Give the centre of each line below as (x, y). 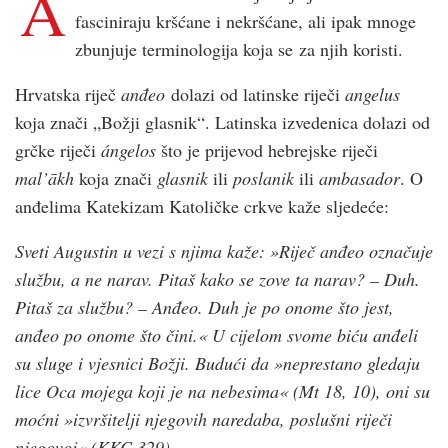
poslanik (263, 177)
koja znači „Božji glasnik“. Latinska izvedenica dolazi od (222, 121)
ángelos (131, 149)
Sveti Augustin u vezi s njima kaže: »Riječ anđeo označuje (224, 250)
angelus (370, 93)
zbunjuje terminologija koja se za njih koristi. (239, 48)
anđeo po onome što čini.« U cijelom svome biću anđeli (216, 334)
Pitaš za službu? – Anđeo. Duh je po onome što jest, (204, 306)
